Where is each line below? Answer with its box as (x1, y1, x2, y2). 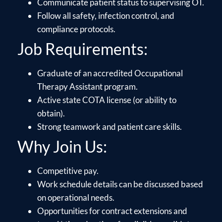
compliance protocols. (37, 23, 115, 34)
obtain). (37, 108, 65, 118)
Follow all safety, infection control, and (37, 10, 174, 21)
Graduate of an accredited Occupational (37, 67, 183, 78)
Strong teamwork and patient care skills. (37, 121, 182, 132)
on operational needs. (37, 192, 114, 203)
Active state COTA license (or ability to (37, 94, 176, 105)
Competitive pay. (37, 165, 99, 176)
